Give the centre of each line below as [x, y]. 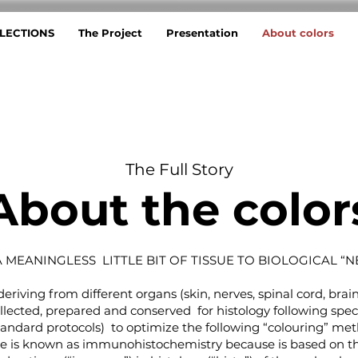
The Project [110, 33]
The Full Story [179, 169]
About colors [298, 33]
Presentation [202, 33]
